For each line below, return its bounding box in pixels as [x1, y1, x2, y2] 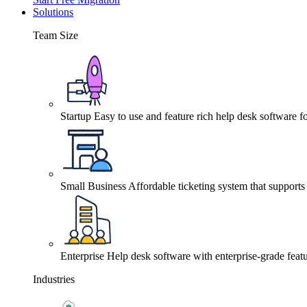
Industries [33, 273, 75, 285]
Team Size [33, 29, 78, 41]
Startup [60, 110, 91, 122]
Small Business [60, 180, 126, 192]
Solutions [33, 5, 73, 18]
